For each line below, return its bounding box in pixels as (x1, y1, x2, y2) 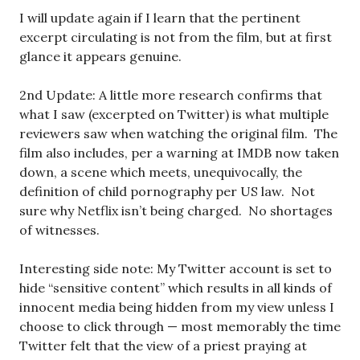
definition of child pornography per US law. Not (19, 183, 315, 200)
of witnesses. (19, 222, 100, 239)
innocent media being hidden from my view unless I (19, 299, 334, 316)
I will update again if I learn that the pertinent (19, 10, 301, 27)
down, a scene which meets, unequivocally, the (19, 164, 302, 181)
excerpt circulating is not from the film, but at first (19, 29, 332, 46)
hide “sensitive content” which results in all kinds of (19, 280, 332, 297)
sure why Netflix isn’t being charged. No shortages (19, 202, 333, 219)
